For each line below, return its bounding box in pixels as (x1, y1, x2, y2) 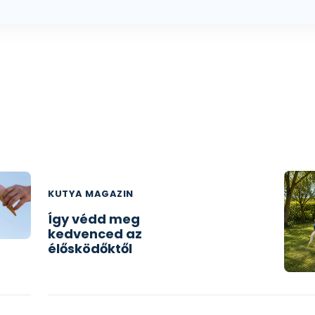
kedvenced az (48, 225, 142, 243)
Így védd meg (48, 210, 140, 228)
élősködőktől (48, 240, 132, 257)
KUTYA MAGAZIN (48, 187, 134, 200)
